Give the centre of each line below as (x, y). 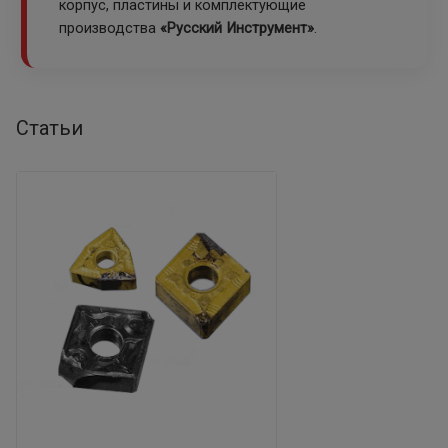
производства (109, 29)
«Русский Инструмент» (237, 29)
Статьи (49, 128)
